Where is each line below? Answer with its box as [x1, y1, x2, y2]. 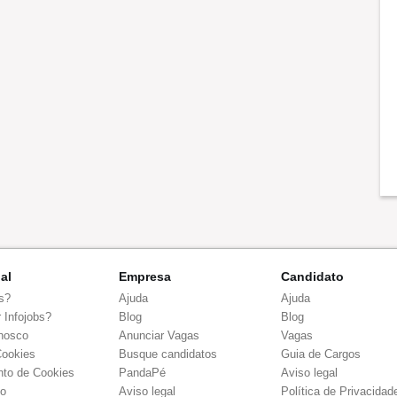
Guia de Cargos [281, 347, 362, 361]
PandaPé [118, 366, 166, 379]
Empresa [118, 269, 171, 284]
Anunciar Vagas [118, 329, 199, 342]
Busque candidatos [118, 347, 217, 361]
